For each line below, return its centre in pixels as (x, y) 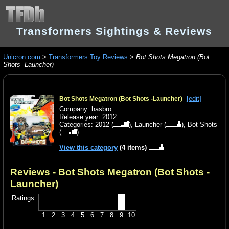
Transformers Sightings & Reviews (114, 31)
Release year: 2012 (88, 117)
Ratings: (24, 198)
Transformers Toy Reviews (88, 57)
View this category (88, 148)
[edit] (194, 98)
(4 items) (133, 148)
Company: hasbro (85, 109)
